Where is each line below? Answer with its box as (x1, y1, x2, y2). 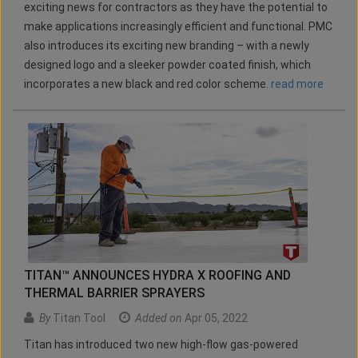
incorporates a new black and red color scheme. (24, 78, 271, 91)
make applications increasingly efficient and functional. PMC (24, 20, 332, 34)
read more (271, 78, 324, 91)
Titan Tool (50, 312, 105, 325)
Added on (135, 312, 182, 325)
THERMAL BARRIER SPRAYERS (24, 285, 205, 301)
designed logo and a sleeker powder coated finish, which (24, 58, 311, 72)
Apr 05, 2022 (182, 312, 248, 325)
